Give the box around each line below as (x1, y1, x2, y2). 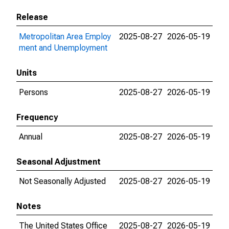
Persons (19, 87, 48, 97)
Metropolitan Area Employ (19, 32, 111, 41)
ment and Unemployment (19, 43, 107, 53)
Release (16, 12, 48, 22)
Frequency (16, 112, 58, 122)
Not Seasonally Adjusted (19, 176, 106, 186)
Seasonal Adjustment (16, 157, 101, 167)
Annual (19, 132, 42, 142)
